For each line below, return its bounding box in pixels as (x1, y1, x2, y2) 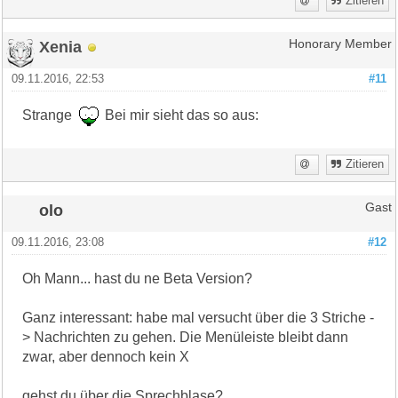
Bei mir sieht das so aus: (101, 107, 259, 123)
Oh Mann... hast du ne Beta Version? (22, 270, 253, 286)
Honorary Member (288, 36, 392, 51)
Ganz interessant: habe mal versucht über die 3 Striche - (22, 309, 375, 325)
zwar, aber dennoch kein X (22, 348, 190, 364)
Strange (22, 107, 80, 123)
